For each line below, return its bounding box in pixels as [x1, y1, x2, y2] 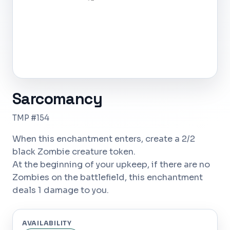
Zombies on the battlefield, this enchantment [12, 172, 203, 183]
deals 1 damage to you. [12, 185, 109, 196]
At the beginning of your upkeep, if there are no [12, 159, 210, 170]
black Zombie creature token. [12, 146, 136, 157]
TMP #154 [12, 113, 49, 123]
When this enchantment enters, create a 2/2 [12, 133, 195, 144]
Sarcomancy [12, 89, 102, 109]
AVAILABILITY [22, 219, 72, 227]
